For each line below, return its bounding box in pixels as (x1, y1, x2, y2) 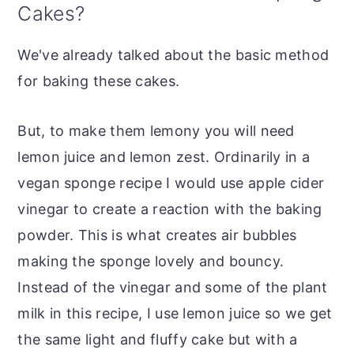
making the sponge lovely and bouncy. (17, 252, 284, 269)
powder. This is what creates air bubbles (17, 226, 297, 243)
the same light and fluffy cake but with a (17, 330, 298, 348)
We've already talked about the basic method (17, 46, 330, 63)
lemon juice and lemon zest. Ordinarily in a (17, 148, 311, 165)
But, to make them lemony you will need (17, 122, 295, 139)
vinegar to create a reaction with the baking (17, 200, 322, 217)
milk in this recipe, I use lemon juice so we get (17, 304, 333, 322)
